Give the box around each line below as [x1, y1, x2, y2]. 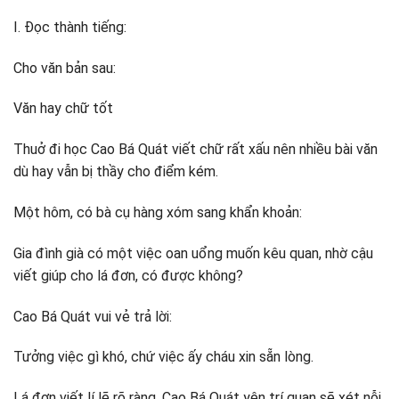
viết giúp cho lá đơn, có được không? [13, 266, 243, 284]
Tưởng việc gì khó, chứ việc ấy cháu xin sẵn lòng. [13, 348, 313, 366]
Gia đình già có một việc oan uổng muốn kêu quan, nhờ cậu [13, 244, 373, 262]
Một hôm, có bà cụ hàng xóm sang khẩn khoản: [13, 203, 302, 221]
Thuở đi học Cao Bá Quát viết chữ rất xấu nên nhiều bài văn [13, 141, 378, 159]
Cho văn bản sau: [13, 59, 116, 77]
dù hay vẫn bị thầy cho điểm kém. [13, 163, 218, 181]
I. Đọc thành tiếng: [13, 18, 126, 36]
